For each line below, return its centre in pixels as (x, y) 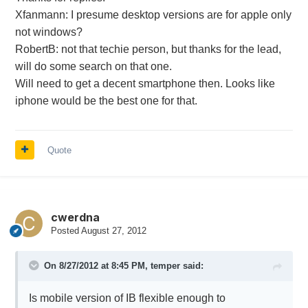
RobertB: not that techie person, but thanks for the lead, (148, 49)
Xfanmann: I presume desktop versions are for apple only (153, 14)
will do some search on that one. (93, 66)
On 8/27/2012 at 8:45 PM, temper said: (123, 265)
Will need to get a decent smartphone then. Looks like (145, 83)
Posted (66, 230)
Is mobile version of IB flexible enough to (127, 298)
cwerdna (75, 217)
